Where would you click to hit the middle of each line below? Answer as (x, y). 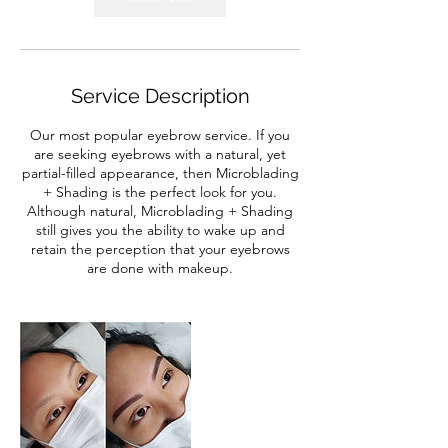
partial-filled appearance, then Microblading (160, 173)
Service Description (160, 96)
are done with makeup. (160, 268)
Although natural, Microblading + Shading (160, 211)
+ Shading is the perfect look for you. (160, 192)
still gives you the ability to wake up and (160, 230)
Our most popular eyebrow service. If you (160, 135)
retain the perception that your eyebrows (160, 249)
